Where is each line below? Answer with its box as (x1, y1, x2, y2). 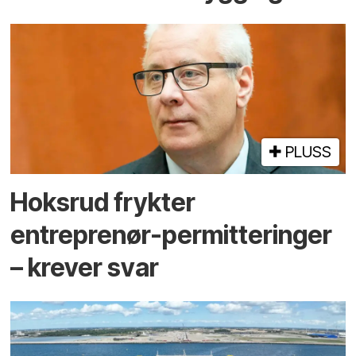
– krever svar (10, 251, 160, 283)
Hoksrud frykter (10, 186, 196, 218)
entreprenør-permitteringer (10, 219, 333, 250)
